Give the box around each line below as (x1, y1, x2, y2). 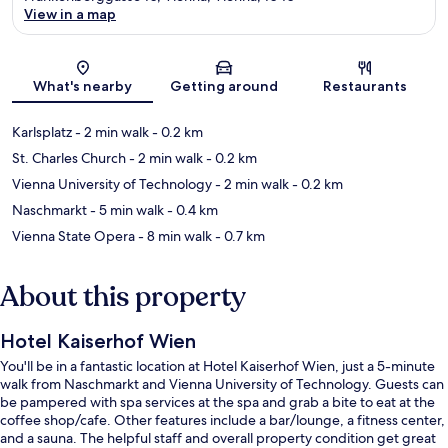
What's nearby (33, 76, 133, 95)
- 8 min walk (135, 226, 212, 245)
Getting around (169, 76, 278, 95)
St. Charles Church (12, 148, 126, 167)
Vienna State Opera (12, 226, 135, 245)
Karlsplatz (12, 122, 72, 141)
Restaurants (323, 76, 408, 95)
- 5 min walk (87, 200, 164, 219)
